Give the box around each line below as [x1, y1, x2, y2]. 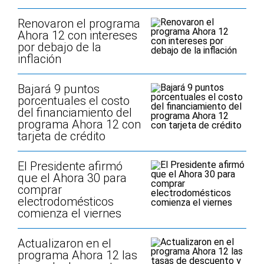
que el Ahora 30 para [18, 171, 127, 185]
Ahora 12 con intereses [18, 28, 137, 42]
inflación [18, 52, 61, 66]
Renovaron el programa [18, 16, 140, 31]
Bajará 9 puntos [18, 82, 100, 96]
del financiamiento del [18, 105, 132, 120]
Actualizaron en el [18, 236, 111, 250]
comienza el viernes [18, 206, 121, 220]
